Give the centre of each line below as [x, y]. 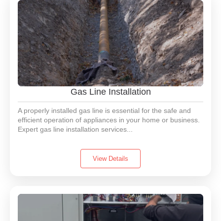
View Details [110, 159]
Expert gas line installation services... [75, 129]
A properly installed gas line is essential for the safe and [104, 110]
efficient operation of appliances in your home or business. [109, 120]
